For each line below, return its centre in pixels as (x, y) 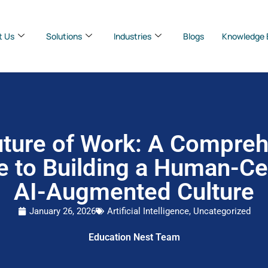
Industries (133, 36)
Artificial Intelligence (148, 211)
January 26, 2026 (62, 211)
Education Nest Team (134, 237)
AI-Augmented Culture (134, 191)
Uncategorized (222, 211)
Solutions (64, 36)
